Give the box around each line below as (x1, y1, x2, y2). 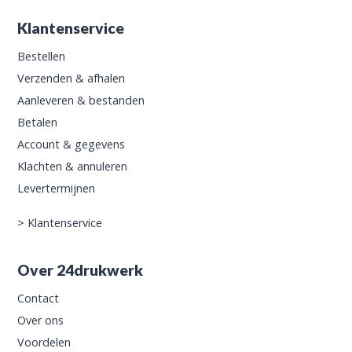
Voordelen (17, 334, 71, 350)
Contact (17, 290, 60, 306)
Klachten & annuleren (17, 158, 128, 174)
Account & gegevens (17, 136, 126, 152)
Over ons (17, 312, 64, 328)
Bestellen (17, 48, 66, 64)
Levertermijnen (17, 180, 96, 196)
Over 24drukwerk (17, 260, 144, 279)
